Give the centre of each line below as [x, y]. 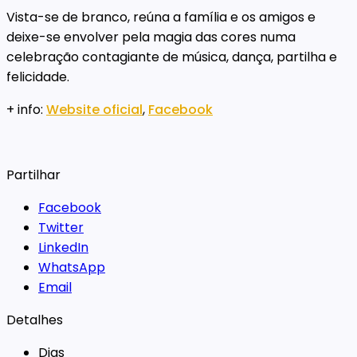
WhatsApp [72, 267]
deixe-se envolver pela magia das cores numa [151, 37]
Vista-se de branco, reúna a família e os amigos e [161, 17]
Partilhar [33, 175]
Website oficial [94, 109]
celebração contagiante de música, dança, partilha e [172, 57]
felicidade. [38, 76]
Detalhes [35, 320]
